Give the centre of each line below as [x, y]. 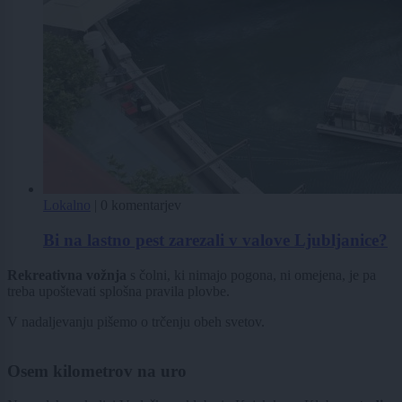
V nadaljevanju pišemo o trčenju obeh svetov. [136, 321]
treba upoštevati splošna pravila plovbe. [118, 291]
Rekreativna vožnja [69, 275]
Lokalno [67, 205]
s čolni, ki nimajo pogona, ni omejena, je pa [253, 275]
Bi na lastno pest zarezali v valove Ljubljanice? [215, 240]
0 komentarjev [141, 205]
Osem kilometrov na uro [97, 371]
